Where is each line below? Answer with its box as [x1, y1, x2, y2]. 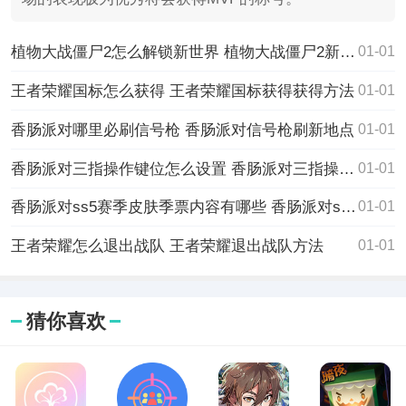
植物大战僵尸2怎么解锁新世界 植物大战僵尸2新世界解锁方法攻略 [339, 42, 355, 61]
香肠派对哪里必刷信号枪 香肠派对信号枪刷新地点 [10, 120, 354, 139]
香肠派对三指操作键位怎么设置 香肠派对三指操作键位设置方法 [338, 159, 354, 178]
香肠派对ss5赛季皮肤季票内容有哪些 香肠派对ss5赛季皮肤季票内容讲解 [340, 198, 356, 217]
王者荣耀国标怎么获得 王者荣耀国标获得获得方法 [10, 81, 354, 100]
